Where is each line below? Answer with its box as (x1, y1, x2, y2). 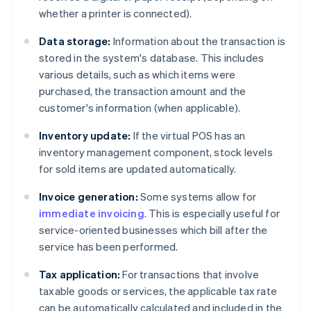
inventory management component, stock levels (39, 145, 273, 160)
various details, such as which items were (39, 67, 236, 82)
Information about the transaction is (110, 34, 286, 49)
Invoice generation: (39, 190, 138, 204)
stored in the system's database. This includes (39, 51, 264, 65)
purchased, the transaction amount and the (39, 84, 246, 99)
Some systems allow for (137, 190, 257, 204)
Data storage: (39, 34, 111, 49)
